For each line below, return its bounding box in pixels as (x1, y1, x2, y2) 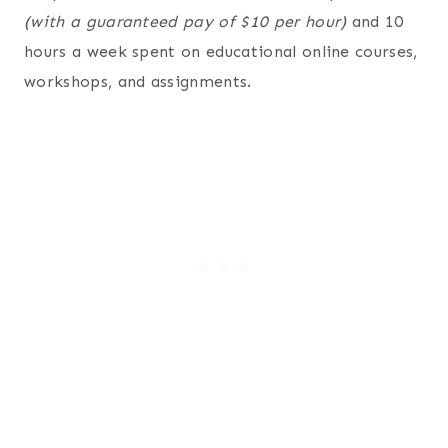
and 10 (346, 11, 404, 31)
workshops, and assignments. (24, 71, 252, 91)
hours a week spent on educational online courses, (24, 41, 418, 61)
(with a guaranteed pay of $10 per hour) (24, 11, 347, 31)
